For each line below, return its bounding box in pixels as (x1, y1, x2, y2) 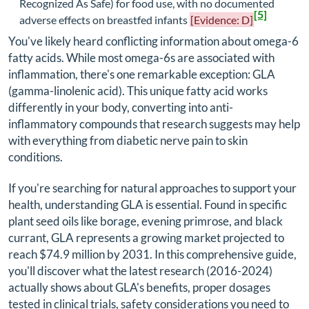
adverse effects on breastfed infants (19, 13, 190, 27)
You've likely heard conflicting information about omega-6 (8, 34, 299, 49)
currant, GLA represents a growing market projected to (8, 230, 284, 245)
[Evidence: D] (190, 13, 253, 27)
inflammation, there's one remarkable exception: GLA (8, 67, 275, 82)
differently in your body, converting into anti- (8, 100, 233, 115)
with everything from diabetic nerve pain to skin (8, 133, 248, 148)
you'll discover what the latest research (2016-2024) (8, 263, 272, 278)
